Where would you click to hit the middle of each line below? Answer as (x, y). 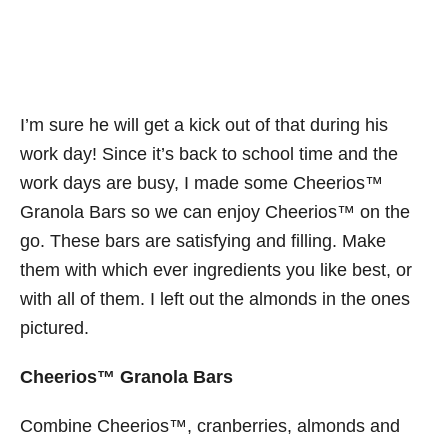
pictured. (54, 327)
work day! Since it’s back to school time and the (209, 153)
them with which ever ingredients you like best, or (216, 269)
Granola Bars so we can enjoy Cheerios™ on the (215, 211)
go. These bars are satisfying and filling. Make (203, 240)
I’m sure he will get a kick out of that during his (204, 124)
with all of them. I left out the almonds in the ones (215, 298)
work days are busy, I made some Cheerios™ (201, 182)
